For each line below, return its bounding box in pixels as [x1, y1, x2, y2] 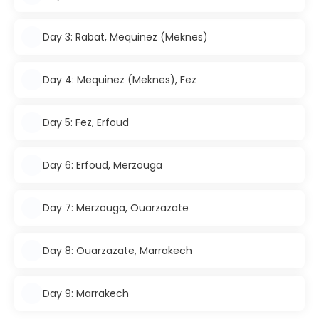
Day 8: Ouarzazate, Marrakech [43, 243, 192, 258]
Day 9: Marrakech [43, 286, 129, 300]
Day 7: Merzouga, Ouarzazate [43, 200, 189, 215]
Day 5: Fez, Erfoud [43, 115, 129, 130]
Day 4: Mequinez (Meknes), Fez [43, 72, 197, 87]
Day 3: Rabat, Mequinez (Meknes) [43, 29, 208, 44]
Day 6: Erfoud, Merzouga [43, 157, 162, 172]
